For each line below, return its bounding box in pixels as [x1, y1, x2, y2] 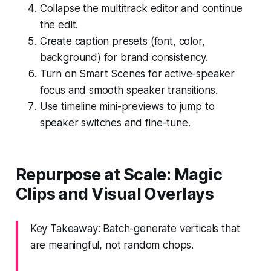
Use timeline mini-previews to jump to [39, 100, 215, 113]
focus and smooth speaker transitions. [39, 83, 218, 96]
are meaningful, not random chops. [30, 238, 194, 251]
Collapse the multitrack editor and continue [39, 2, 243, 15]
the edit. [39, 18, 79, 31]
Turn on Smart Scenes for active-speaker [39, 67, 235, 80]
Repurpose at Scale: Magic [15, 164, 223, 184]
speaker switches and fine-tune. [39, 116, 191, 129]
